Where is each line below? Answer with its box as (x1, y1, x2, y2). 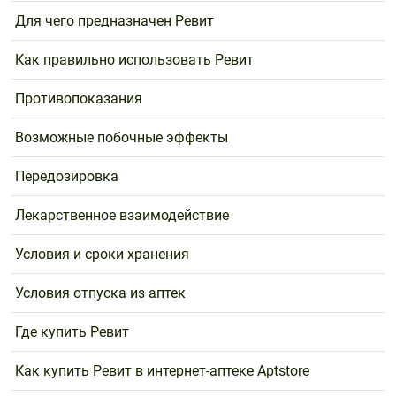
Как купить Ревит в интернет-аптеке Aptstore (15, 362, 309, 379)
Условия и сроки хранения (15, 246, 189, 263)
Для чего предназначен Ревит (15, 12, 214, 29)
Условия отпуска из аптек (15, 285, 186, 301)
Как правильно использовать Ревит (15, 51, 254, 68)
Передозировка (15, 168, 118, 185)
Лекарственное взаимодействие (15, 207, 229, 224)
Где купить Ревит (15, 324, 129, 340)
